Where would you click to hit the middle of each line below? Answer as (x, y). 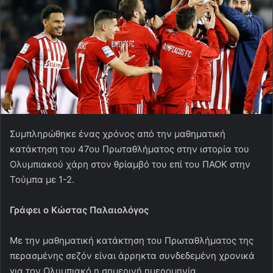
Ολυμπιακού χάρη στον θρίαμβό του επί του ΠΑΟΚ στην (130, 164)
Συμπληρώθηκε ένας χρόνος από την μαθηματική (118, 133)
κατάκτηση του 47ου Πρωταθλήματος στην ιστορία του (129, 149)
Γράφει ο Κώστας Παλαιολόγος (79, 210)
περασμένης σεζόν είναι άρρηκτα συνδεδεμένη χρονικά (132, 255)
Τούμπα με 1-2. (42, 179)
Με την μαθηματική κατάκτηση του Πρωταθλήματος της (132, 240)
